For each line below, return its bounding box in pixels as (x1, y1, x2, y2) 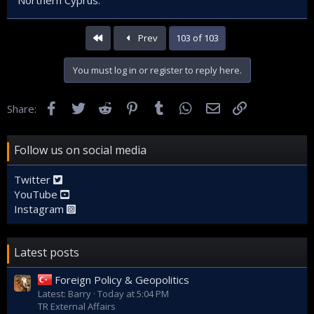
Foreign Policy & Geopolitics (55, 273, 189, 287)
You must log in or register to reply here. (72, 63, 242, 76)
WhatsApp (194, 100, 245, 114)
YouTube (14, 186, 60, 201)
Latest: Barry (38, 287, 91, 301)
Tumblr (167, 100, 202, 114)
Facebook (60, 100, 107, 114)
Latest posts (14, 244, 79, 260)
